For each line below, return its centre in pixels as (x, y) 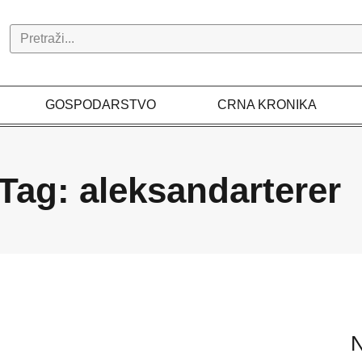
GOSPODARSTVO (101, 105)
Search (30, 33)
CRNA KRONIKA (267, 105)
